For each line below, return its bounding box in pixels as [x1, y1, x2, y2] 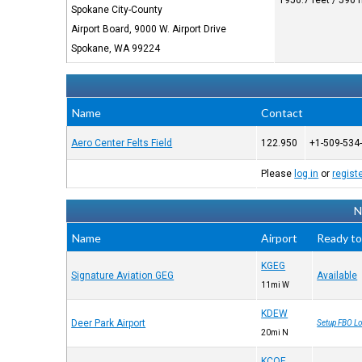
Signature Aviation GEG [71, 270, 175, 281]
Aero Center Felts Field [71, 137, 173, 149]
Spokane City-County [71, 4, 163, 15]
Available [317, 270, 358, 281]
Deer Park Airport [71, 318, 146, 329]
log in [294, 168, 319, 179]
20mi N [261, 328, 289, 337]
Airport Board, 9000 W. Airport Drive [71, 23, 227, 35]
